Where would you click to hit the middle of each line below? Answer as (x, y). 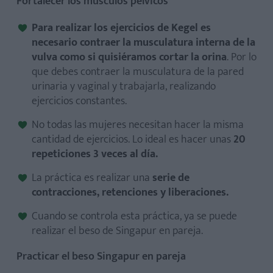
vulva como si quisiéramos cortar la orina (129, 57)
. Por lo (242, 57)
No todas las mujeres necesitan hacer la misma (138, 125)
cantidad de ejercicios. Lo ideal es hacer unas (133, 139)
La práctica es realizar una (92, 178)
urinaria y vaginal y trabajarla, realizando (124, 86)
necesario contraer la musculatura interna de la (144, 42)
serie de (171, 178)
